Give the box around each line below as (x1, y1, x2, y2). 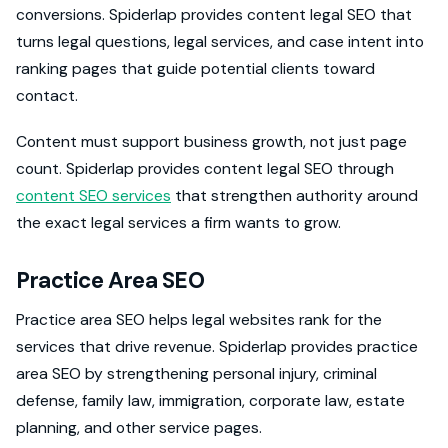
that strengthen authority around (171, 184, 418, 206)
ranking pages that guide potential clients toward (16, 57, 375, 79)
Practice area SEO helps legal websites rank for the (16, 308, 382, 330)
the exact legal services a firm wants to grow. (16, 211, 341, 233)
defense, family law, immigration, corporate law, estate (16, 389, 405, 411)
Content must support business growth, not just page (16, 130, 407, 152)
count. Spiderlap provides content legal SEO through (16, 157, 394, 179)
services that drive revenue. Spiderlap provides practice (16, 335, 418, 357)
